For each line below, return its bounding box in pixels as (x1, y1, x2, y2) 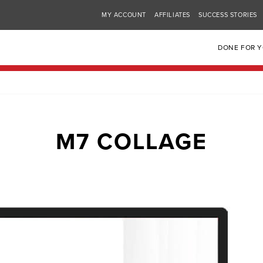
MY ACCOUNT (101, 11, 146, 19)
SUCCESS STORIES (198, 11, 257, 19)
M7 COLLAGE (56, 127, 207, 156)
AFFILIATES (154, 11, 190, 19)
